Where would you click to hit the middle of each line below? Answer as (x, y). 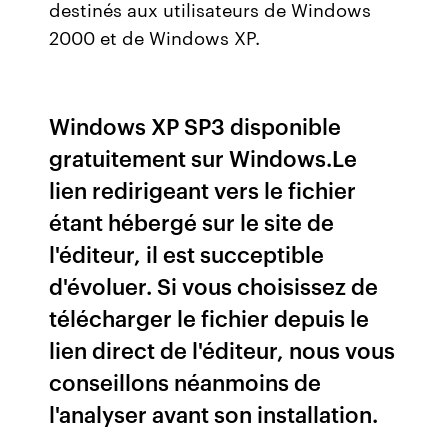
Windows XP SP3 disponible (195, 125)
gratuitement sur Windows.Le (203, 157)
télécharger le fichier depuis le (209, 317)
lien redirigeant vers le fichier (203, 189)
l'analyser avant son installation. (214, 413)
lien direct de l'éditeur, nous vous (222, 349)
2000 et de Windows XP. (155, 37)
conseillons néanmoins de (185, 381)
